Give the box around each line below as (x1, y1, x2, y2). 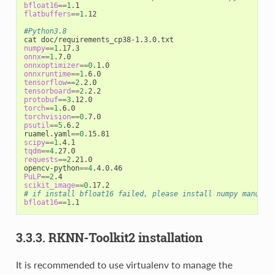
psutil (23, 120, 50, 130)
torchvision (23, 112, 71, 121)
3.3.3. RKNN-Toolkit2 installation (15, 229, 203, 245)
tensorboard (23, 86, 71, 95)
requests (23, 155, 58, 164)
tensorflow (23, 78, 67, 87)
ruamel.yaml (23, 129, 71, 138)
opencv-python (23, 163, 80, 172)
